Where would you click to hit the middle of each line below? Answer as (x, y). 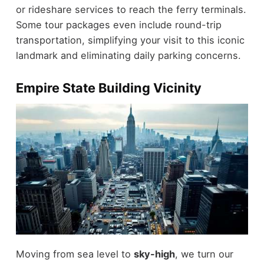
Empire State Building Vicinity (108, 88)
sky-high (154, 254)
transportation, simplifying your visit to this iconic (130, 40)
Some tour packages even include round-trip (118, 24)
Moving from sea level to (75, 254)
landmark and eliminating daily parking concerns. (128, 55)
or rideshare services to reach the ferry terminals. (131, 9)
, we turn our (204, 254)
